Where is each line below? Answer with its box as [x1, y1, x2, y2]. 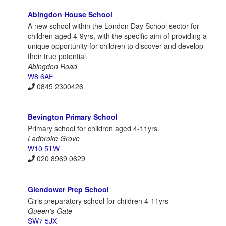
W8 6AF [28, 71, 53, 81]
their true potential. [28, 50, 88, 61]
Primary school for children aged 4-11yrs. [28, 123, 159, 134]
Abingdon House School [28, 9, 112, 19]
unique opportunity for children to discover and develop [28, 40, 203, 51]
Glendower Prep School [28, 184, 109, 194]
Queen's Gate [28, 205, 72, 216]
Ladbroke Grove [28, 133, 80, 144]
